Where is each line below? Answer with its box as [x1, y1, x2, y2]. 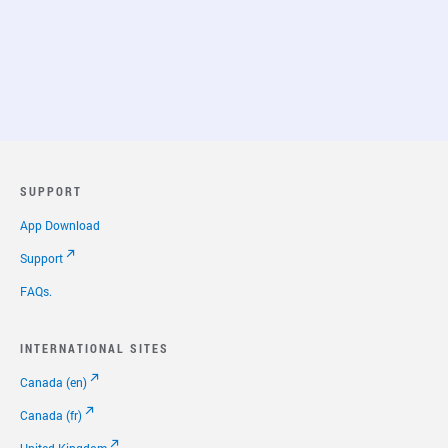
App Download [20, 217, 100, 233]
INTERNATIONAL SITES [20, 340, 169, 356]
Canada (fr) [20, 407, 82, 423]
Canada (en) [20, 374, 87, 390]
